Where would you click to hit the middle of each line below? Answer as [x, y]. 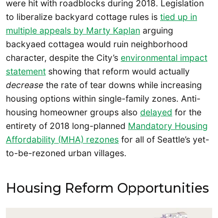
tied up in [179, 17]
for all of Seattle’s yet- [164, 140]
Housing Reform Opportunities [107, 188]
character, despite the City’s [63, 58]
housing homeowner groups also [73, 112]
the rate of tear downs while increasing [124, 85]
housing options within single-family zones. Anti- [103, 99]
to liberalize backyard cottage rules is [83, 17]
